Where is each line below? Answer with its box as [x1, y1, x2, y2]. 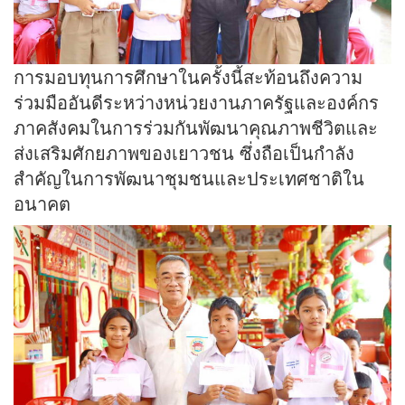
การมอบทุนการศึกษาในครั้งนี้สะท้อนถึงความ [14, 62, 363, 89]
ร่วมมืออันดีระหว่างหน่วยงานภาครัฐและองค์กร [14, 88, 379, 115]
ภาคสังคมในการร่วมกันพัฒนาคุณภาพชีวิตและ [14, 113, 378, 140]
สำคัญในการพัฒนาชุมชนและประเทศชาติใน [14, 164, 364, 191]
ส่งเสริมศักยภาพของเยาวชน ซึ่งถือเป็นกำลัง [14, 138, 354, 165]
